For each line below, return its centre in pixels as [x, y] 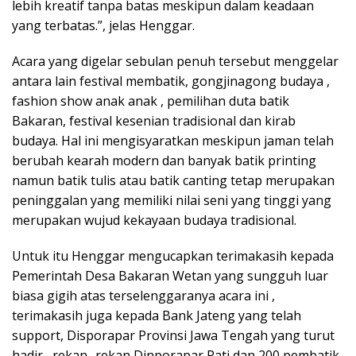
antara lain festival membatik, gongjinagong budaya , [171, 81]
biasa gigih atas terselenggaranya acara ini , [143, 296]
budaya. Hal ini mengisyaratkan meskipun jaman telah [173, 141]
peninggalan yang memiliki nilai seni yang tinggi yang [172, 201]
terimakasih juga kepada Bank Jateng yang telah [157, 316]
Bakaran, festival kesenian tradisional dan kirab [154, 121]
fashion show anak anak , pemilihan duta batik [151, 101]
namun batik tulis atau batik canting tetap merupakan [173, 181]
